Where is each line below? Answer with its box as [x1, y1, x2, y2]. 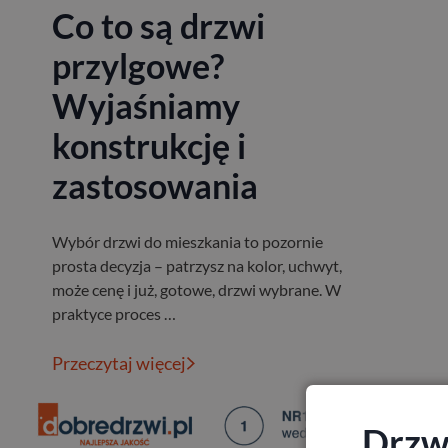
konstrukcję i [52, 125, 246, 166]
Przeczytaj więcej [52, 351, 186, 374]
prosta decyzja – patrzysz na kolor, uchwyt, [52, 255, 342, 275]
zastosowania [52, 165, 258, 206]
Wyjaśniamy [52, 85, 240, 126]
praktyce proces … [52, 303, 176, 323]
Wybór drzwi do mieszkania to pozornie [52, 231, 323, 251]
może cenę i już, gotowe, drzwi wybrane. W [52, 279, 341, 299]
